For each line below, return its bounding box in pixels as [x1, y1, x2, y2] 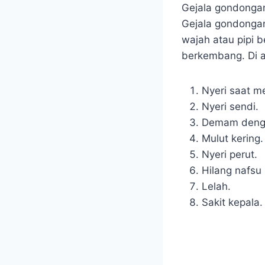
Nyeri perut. [202, 148, 257, 160]
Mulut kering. [202, 132, 263, 144]
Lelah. [202, 180, 231, 192]
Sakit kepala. [202, 196, 263, 208]
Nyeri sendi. [202, 100, 258, 112]
